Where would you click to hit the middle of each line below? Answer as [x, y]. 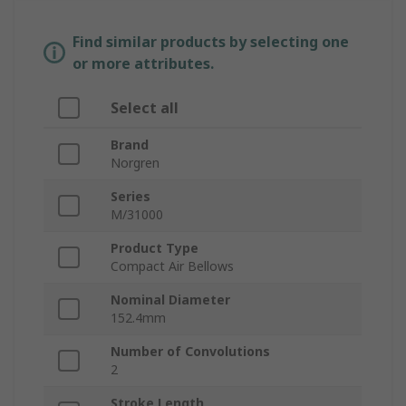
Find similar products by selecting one [211, 42]
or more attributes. [143, 64]
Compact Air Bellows [172, 266]
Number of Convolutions [190, 352]
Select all [145, 108]
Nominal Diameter [170, 300]
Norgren [135, 163]
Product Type [155, 248]
